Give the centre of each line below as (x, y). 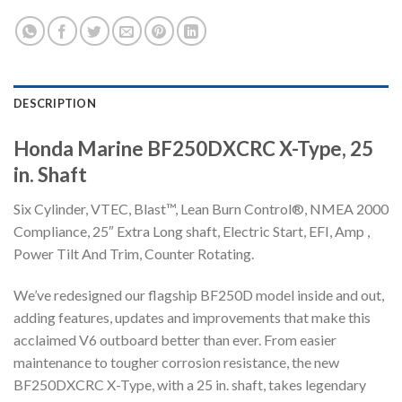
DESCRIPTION (55, 103)
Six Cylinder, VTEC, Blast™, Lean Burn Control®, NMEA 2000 (201, 208)
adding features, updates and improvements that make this (192, 317)
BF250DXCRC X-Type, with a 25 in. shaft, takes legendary (190, 384)
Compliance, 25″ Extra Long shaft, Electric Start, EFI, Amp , (192, 231)
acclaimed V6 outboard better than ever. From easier (175, 339)
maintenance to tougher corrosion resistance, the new (176, 362)
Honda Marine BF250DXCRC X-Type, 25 (193, 148)
